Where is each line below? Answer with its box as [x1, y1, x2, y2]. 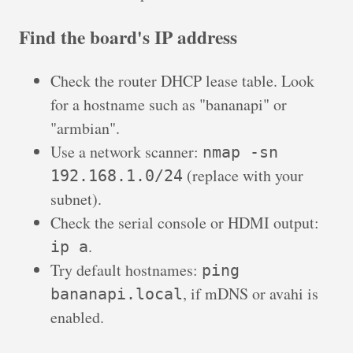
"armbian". [50, 117, 120, 139]
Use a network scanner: [50, 141, 203, 163]
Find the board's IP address [19, 23, 237, 50]
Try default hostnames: [50, 259, 202, 281]
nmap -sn [203, 143, 278, 162]
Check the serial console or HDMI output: [50, 212, 319, 234]
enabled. [50, 307, 104, 329]
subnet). [50, 188, 102, 210]
